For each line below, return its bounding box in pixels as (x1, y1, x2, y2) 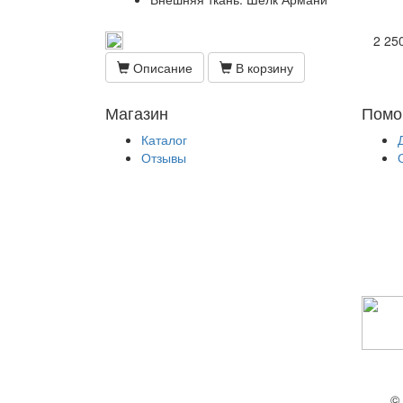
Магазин (105, 101, 168, 124)
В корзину (232, 58, 293, 76)
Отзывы (141, 148, 186, 166)
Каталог (141, 130, 187, 148)
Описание (130, 58, 193, 76)
